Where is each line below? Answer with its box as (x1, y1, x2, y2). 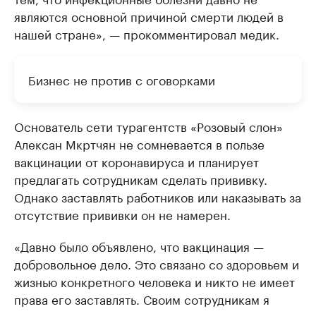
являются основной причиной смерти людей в (14, 6, 284, 25)
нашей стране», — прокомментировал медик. (14, 24, 279, 43)
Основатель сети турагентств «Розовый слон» (14, 116, 283, 135)
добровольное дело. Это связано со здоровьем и (14, 254, 299, 273)
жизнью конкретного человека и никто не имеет (14, 272, 295, 291)
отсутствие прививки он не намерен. (14, 205, 231, 224)
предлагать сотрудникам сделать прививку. (14, 169, 267, 188)
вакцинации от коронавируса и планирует (14, 152, 259, 171)
